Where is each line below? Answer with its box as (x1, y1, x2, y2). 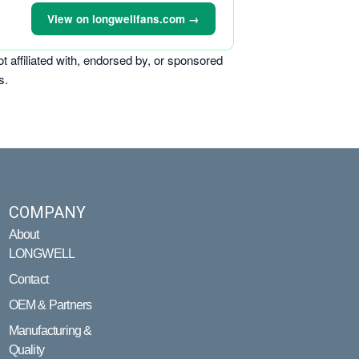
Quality (8, 343, 45, 357)
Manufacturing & (8, 324, 92, 337)
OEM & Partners (8, 298, 92, 312)
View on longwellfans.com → (47, 11, 200, 26)
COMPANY (8, 203, 86, 222)
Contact (8, 272, 49, 286)
